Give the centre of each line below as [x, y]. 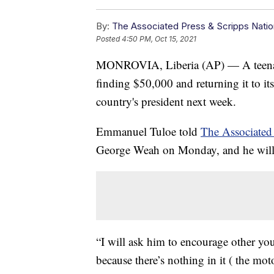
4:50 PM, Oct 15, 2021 [159, 39]
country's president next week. [166, 102]
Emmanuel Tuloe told [148, 131]
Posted [109, 39]
